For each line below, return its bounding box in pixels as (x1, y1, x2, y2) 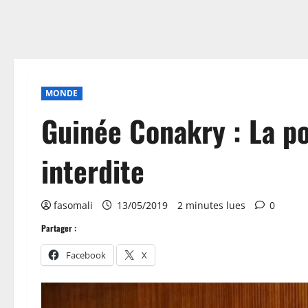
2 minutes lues (177, 199, 245, 212)
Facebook (66, 249, 106, 261)
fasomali (54, 199, 93, 212)
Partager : (41, 222, 76, 234)
